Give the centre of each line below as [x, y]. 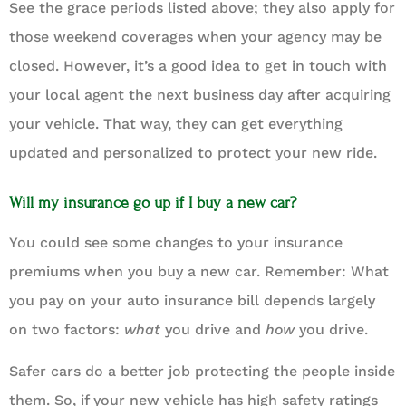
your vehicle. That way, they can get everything [176, 124]
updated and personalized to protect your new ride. [193, 153]
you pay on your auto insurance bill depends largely [192, 300]
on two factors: [67, 329]
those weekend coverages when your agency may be [195, 37]
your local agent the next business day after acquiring [200, 95]
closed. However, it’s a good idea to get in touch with [198, 66]
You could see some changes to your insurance [176, 242]
